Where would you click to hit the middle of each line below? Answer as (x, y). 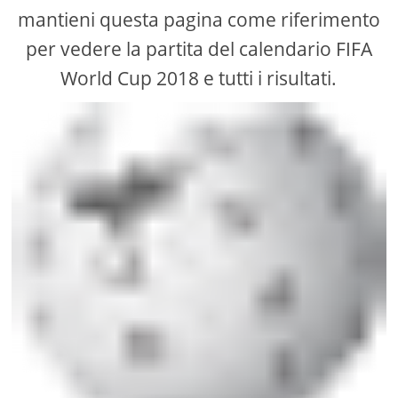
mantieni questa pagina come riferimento (199, 20)
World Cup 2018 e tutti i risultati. (199, 79)
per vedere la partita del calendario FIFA (199, 49)
